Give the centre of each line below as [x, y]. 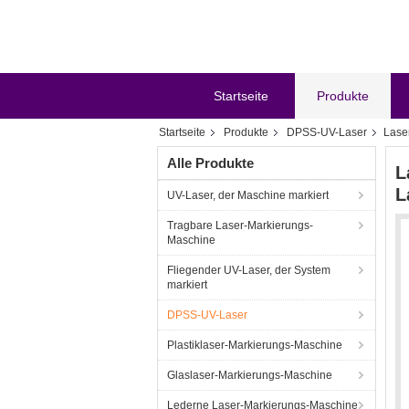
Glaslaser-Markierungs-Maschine [250, 375]
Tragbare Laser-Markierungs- [240, 225]
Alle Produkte [210, 163]
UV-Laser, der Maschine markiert [248, 195]
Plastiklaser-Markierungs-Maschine [255, 345]
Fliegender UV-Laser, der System [249, 270]
